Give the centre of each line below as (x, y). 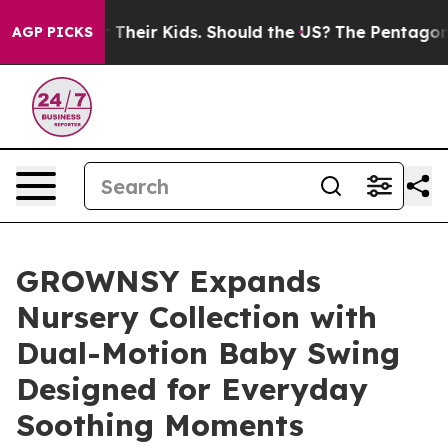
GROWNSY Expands (168, 281)
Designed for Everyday (192, 389)
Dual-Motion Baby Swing (208, 353)
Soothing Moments (160, 425)
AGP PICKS (52, 32)
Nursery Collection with (196, 317)
